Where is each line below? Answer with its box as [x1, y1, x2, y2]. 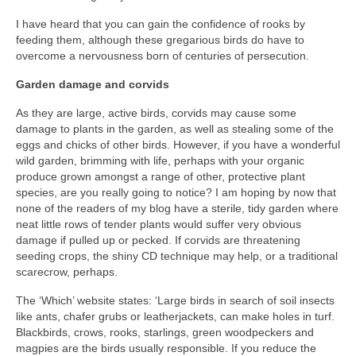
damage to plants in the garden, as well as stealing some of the [16, 122, 334, 135]
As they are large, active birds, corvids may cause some [16, 106, 296, 119]
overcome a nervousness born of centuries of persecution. [16, 48, 315, 62]
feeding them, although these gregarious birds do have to [16, 33, 304, 46]
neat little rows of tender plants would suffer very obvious [16, 217, 301, 230]
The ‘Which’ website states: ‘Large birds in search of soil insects [16, 293, 335, 307]
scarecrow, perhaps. [16, 265, 118, 278]
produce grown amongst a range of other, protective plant [16, 169, 305, 183]
